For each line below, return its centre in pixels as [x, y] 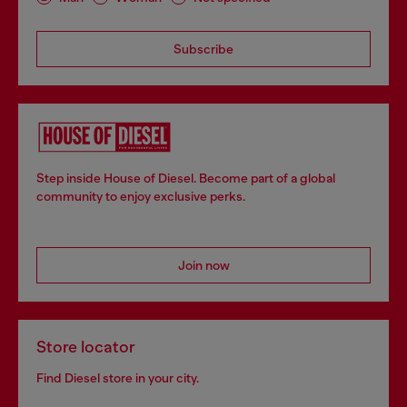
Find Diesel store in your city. [118, 378]
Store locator [86, 347]
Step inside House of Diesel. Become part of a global [186, 178]
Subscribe [203, 49]
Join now [203, 265]
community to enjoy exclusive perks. [141, 196]
